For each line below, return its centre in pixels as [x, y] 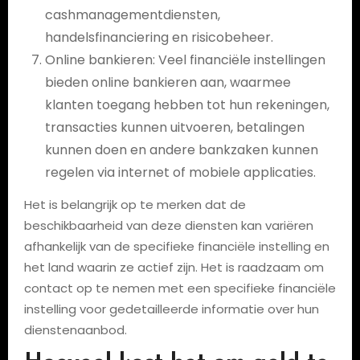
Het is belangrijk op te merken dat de [135, 204]
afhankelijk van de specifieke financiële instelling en [176, 246]
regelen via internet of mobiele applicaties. [180, 172]
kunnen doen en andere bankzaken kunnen [181, 149]
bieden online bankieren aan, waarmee [168, 82]
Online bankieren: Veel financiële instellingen [185, 59]
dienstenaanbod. [75, 329]
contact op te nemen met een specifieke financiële [180, 288]
